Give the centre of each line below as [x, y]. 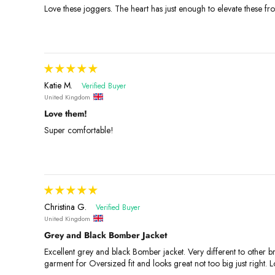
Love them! [66, 113]
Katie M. [58, 85]
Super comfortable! [79, 130]
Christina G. [65, 207]
